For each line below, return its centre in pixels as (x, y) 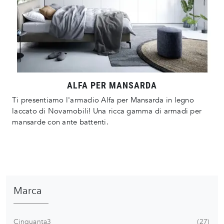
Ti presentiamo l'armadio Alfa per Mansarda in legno (103, 100)
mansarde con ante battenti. (60, 122)
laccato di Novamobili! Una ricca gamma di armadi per (107, 111)
